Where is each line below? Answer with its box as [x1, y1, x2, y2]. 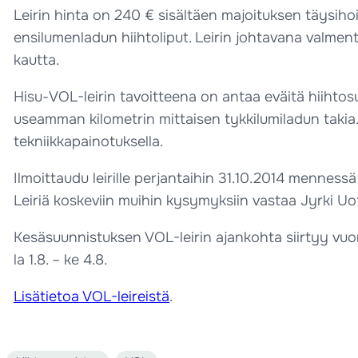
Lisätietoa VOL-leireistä [14, 288, 169, 305]
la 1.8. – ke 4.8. [14, 251, 107, 268]
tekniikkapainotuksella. [14, 133, 163, 150]
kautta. [14, 51, 59, 69]
